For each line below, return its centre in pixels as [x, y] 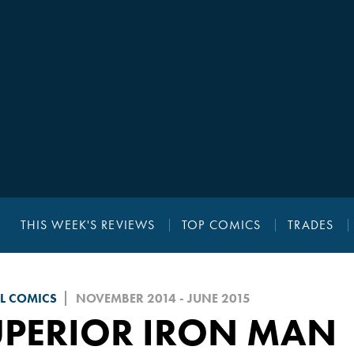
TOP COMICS [222, 225]
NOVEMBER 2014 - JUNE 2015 [163, 299]
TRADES [311, 225]
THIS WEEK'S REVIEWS [88, 225]
